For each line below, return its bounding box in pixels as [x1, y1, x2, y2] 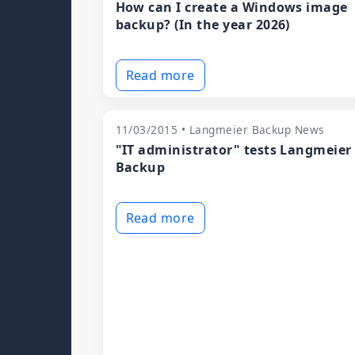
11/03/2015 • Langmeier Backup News [115, 122, 325, 137]
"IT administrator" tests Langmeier [115, 141, 352, 158]
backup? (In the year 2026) [115, 16, 290, 33]
